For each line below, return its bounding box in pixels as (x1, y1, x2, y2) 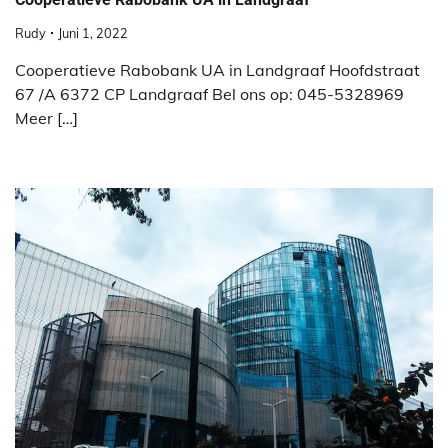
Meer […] (15, 107, 78, 128)
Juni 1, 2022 (58, 24, 128, 41)
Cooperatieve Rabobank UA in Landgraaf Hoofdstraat (15, 59, 420, 80)
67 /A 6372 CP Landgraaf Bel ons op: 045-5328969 (15, 83, 404, 104)
